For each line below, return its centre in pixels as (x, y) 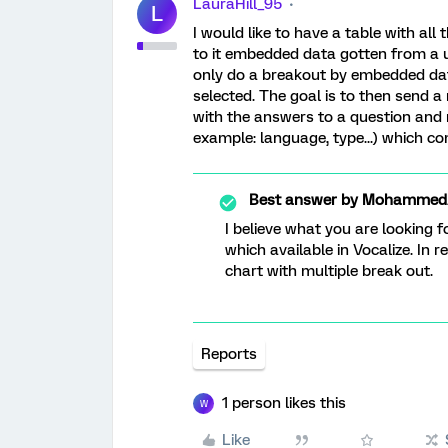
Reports (229, 354)
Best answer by (303, 200)
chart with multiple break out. (329, 271)
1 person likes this (284, 403)
